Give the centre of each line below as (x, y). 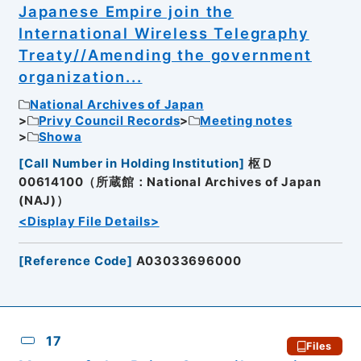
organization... (80, 76)
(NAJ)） (44, 200)
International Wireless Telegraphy (164, 33)
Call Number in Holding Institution (132, 163)
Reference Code (76, 261)
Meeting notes (246, 121)
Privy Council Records (109, 121)
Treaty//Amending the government (165, 54)
